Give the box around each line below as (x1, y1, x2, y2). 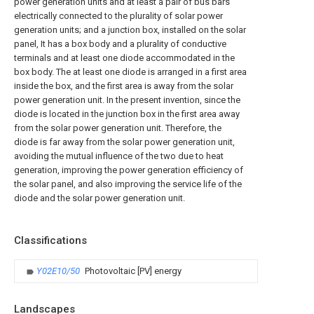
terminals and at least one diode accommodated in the (14, 53, 235, 63)
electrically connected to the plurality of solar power (14, 11, 223, 21)
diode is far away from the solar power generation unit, (14, 137, 235, 147)
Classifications (14, 234, 87, 247)
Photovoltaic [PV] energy (85, 266, 182, 276)
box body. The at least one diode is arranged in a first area (14, 67, 247, 77)
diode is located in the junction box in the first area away (14, 109, 240, 119)
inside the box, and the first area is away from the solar (14, 81, 233, 91)
